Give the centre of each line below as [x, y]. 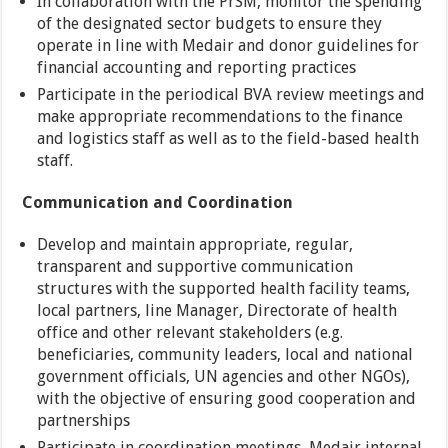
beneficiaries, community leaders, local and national [225, 355]
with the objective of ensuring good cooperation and [227, 399]
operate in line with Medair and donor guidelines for [228, 46]
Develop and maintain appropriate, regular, [195, 245]
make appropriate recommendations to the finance [220, 117]
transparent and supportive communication [195, 267]
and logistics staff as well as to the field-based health [228, 139]
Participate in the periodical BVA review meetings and [231, 95]
